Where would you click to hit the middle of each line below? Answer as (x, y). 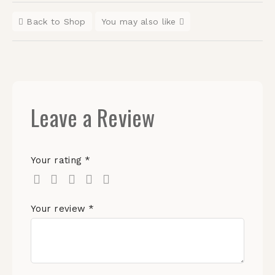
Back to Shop (56, 21)
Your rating (58, 160)
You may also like (138, 21)
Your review (60, 209)
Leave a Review (93, 117)
